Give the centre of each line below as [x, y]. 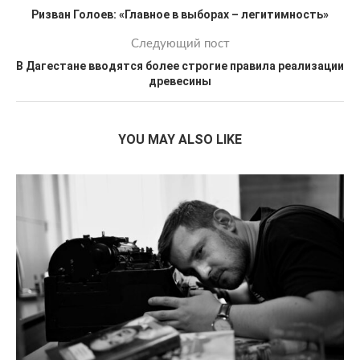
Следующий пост [180, 44]
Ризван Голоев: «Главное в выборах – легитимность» [180, 14]
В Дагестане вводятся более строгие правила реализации [180, 66]
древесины [180, 81]
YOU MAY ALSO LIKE [180, 139]
